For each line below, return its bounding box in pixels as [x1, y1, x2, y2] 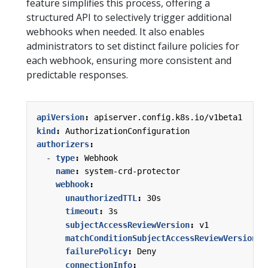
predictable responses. [26, 68, 128, 82]
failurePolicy [65, 246, 127, 257]
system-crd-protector [84, 166, 180, 176]
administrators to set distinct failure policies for [26, 39, 239, 53]
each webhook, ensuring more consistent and [26, 54, 232, 68]
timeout [65, 206, 99, 217]
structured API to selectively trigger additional [26, 11, 232, 25]
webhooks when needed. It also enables [26, 25, 205, 39]
